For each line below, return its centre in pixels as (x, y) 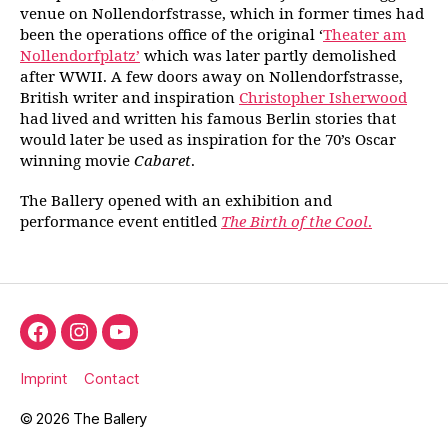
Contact (112, 378)
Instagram (111, 341)
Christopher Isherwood (323, 98)
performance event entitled (120, 222)
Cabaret (162, 161)
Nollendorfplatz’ (80, 56)
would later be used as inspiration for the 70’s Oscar (208, 140)
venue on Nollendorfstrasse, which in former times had (222, 14)
